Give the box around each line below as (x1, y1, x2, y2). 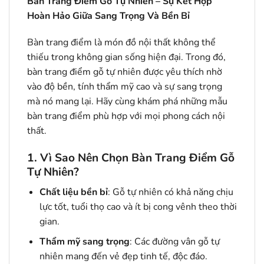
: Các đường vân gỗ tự (129, 235, 220, 249)
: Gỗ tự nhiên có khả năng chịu (107, 185, 233, 199)
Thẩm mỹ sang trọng (39, 235, 130, 249)
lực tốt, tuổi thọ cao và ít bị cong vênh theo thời (39, 200, 237, 213)
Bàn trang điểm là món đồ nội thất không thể (27, 36, 216, 49)
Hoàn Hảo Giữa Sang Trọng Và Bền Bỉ (27, 9, 190, 22)
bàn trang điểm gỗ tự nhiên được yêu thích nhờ (27, 65, 222, 79)
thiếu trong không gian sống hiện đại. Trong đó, (27, 51, 226, 64)
